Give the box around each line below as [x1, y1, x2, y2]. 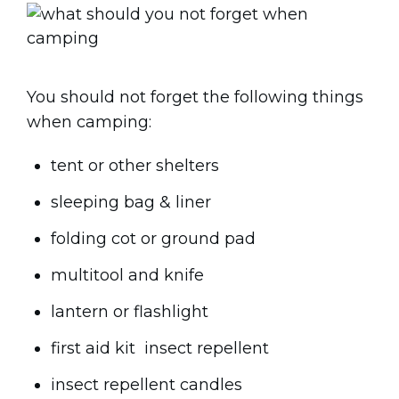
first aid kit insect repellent [51, 338, 269, 358]
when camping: [27, 112, 151, 132]
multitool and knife [51, 265, 204, 285]
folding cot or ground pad [51, 229, 256, 248]
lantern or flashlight [51, 302, 208, 322]
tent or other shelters [51, 156, 219, 175]
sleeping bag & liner [51, 192, 211, 212]
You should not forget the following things [27, 87, 363, 107]
